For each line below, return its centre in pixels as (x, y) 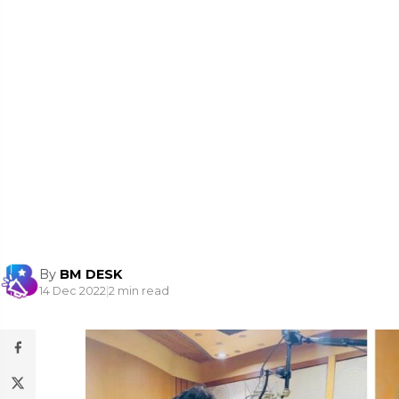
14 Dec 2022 (73, 290)
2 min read (139, 290)
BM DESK (91, 274)
